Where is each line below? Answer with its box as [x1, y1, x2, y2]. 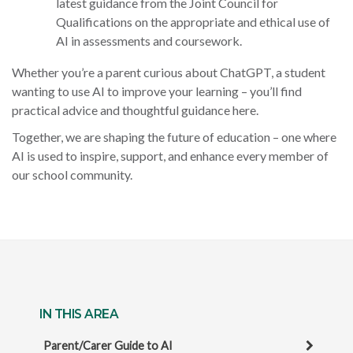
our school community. [12, 167, 132, 183]
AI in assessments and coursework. [56, 33, 242, 49]
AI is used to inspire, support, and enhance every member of [12, 148, 329, 164]
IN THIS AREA [39, 307, 119, 322]
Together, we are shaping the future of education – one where [12, 129, 336, 145]
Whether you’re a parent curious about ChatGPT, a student [12, 65, 325, 80]
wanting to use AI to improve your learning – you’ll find [12, 84, 302, 99]
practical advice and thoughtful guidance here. [12, 102, 258, 118]
